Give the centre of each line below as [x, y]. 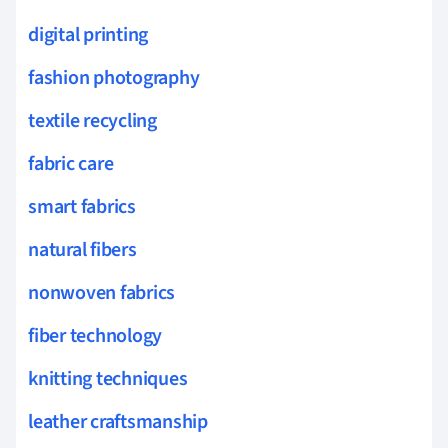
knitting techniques [108, 378]
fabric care [71, 163]
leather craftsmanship [118, 421]
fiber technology [95, 335]
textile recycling [92, 120]
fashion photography [114, 77]
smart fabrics [82, 206]
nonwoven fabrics [102, 292]
